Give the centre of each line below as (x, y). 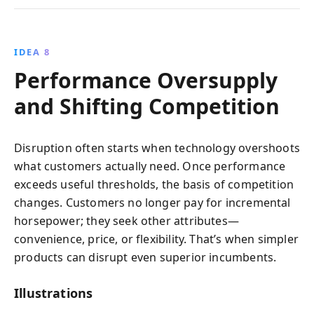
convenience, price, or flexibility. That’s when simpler (156, 239)
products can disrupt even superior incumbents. (145, 257)
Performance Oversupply (146, 80)
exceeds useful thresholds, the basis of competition (154, 184)
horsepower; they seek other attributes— (127, 220)
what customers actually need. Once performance (150, 166)
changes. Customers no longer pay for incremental (152, 202)
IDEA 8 (32, 52)
